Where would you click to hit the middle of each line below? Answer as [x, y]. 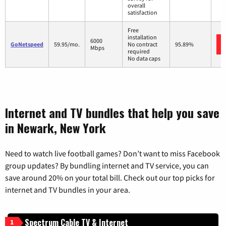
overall [136, 6]
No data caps [144, 59]
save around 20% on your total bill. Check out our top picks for [110, 178]
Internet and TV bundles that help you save [112, 113]
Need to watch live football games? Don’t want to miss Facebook [112, 154]
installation [142, 37]
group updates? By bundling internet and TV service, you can [107, 166]
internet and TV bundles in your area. [68, 190]
